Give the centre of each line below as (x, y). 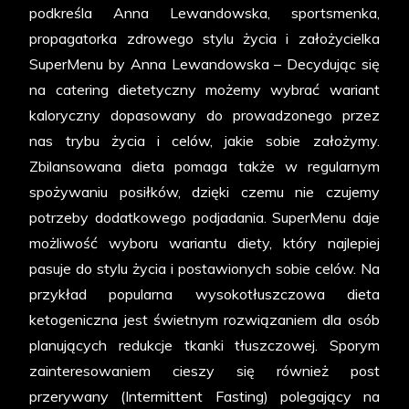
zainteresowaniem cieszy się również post (204, 371)
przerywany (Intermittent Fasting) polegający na (204, 397)
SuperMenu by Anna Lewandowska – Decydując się (204, 64)
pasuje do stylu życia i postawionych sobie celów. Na (204, 269)
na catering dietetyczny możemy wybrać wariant (204, 90)
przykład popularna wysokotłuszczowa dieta (204, 294)
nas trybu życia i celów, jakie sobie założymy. (204, 141)
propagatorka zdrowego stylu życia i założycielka (204, 39)
